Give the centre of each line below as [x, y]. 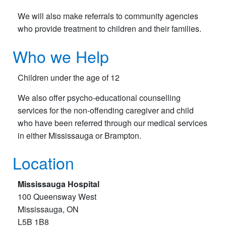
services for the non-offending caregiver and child [106, 110]
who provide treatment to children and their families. [109, 29]
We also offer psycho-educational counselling [99, 97]
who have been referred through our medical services [112, 123]
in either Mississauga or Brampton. [79, 135]
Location [43, 162]
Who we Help [61, 56]
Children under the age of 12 [69, 77]
